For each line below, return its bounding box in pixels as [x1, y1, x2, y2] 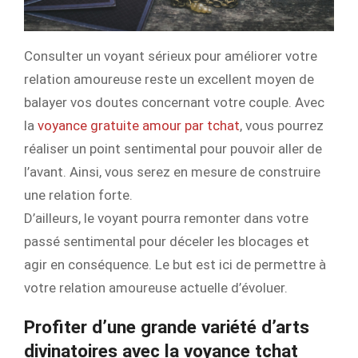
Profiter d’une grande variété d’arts [24, 316, 309, 339]
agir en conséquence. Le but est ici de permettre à [24, 257, 326, 273]
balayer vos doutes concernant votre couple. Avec [24, 94, 324, 111]
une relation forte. [24, 187, 133, 204]
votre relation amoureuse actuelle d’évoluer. [24, 280, 288, 296]
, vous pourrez [240, 117, 324, 134]
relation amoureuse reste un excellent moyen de [24, 71, 314, 88]
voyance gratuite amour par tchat [38, 117, 240, 134]
